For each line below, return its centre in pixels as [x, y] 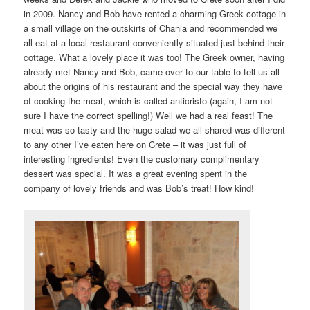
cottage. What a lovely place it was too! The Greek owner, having [154, 57]
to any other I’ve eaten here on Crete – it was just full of [135, 144]
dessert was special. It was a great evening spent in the [136, 173]
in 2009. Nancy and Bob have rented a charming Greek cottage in [155, 13]
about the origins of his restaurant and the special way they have [153, 86]
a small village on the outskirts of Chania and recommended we [151, 28]
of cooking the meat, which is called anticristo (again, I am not [148, 100]
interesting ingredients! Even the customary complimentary [142, 158]
